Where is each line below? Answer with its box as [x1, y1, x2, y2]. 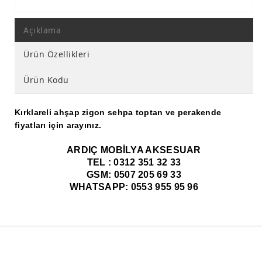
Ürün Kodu [23, 74, 69, 85]
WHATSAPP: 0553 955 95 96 [69, 182, 199, 192]
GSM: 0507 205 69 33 [87, 170, 181, 180]
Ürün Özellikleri [23, 49, 89, 60]
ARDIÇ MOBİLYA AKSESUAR [67, 145, 201, 155]
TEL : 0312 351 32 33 [87, 157, 181, 167]
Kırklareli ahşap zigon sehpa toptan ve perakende [15, 108, 222, 117]
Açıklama [23, 25, 61, 36]
